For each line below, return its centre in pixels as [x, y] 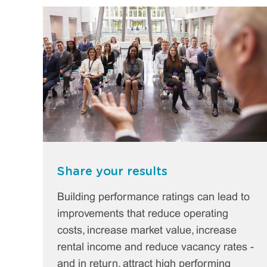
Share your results [112, 171]
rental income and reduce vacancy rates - [156, 247]
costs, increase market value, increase [147, 231]
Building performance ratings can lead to [153, 197]
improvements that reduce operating [143, 214]
